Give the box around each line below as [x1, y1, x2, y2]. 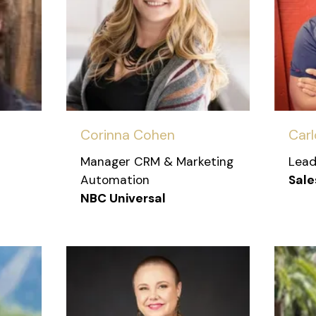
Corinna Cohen [80, 126, 175, 144]
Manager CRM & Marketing [80, 153, 233, 169]
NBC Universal [80, 190, 166, 206]
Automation [80, 171, 150, 188]
